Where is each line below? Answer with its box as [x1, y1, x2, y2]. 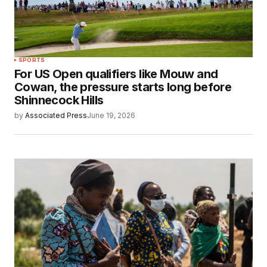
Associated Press [25, 111, 87, 120]
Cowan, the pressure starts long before [14, 80, 232, 95]
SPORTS [18, 57, 45, 64]
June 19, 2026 [87, 111, 135, 120]
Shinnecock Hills [14, 93, 104, 108]
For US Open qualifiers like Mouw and [14, 67, 218, 82]
